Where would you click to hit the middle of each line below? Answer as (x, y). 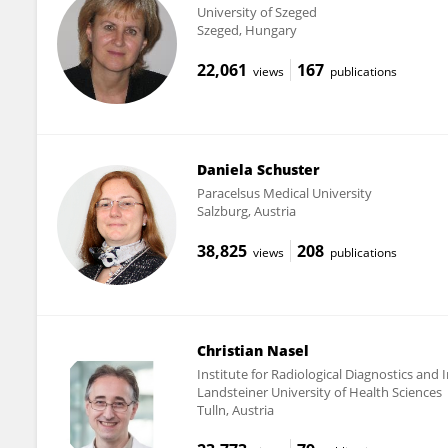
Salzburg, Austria (246, 210)
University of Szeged (256, 11)
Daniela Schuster (258, 169)
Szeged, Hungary (246, 29)
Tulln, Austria (235, 409)
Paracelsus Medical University (284, 192)
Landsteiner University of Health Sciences (319, 391)
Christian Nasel (252, 350)
